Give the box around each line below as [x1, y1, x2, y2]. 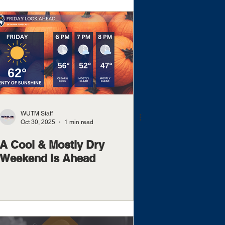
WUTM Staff [21, 110, 53, 117]
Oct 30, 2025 [21, 118, 55, 126]
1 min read [64, 118, 93, 126]
